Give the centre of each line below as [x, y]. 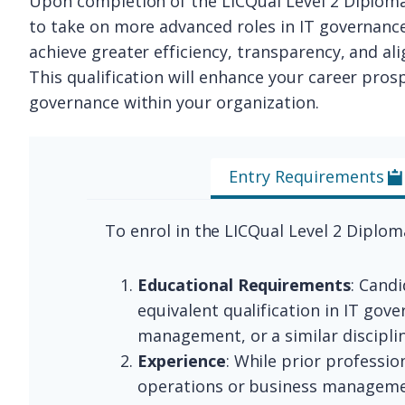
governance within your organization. [174, 102]
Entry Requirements [306, 176]
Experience [182, 361]
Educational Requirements [245, 285]
